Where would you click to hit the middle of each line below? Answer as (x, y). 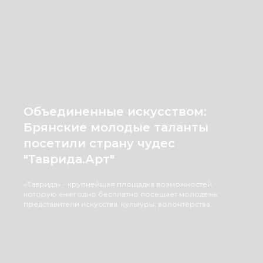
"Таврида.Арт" (69, 159)
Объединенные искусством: (115, 112)
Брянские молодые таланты (116, 127)
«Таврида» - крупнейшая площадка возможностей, (119, 184)
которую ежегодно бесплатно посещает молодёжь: (121, 194)
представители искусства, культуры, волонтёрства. (118, 204)
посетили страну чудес (99, 143)
